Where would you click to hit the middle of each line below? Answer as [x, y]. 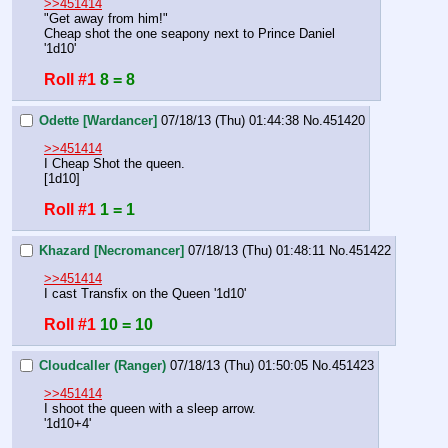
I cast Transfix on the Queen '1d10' [145, 294]
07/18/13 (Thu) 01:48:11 [256, 250]
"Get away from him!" [106, 19]
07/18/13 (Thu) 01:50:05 [239, 365]
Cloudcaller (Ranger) [102, 365]
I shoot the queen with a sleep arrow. [150, 408]
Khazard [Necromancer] [111, 250]
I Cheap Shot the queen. [114, 164]
